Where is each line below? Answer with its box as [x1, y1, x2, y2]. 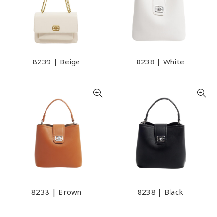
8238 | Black [137, 187, 184, 197]
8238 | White [136, 57, 185, 66]
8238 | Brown [31, 187, 82, 197]
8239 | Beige [33, 57, 80, 66]
